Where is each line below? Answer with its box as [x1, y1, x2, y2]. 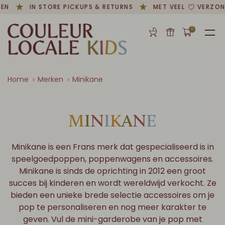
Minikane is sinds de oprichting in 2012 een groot [19, 165, 206, 177]
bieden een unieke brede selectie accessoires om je [11, 189, 214, 201]
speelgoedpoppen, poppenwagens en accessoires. [12, 153, 213, 165]
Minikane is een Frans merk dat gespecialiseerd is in [11, 141, 214, 153]
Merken [38, 74, 63, 84]
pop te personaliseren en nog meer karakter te [19, 201, 206, 213]
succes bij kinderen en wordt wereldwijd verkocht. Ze [9, 177, 216, 189]
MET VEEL [147, 3, 181, 11]
